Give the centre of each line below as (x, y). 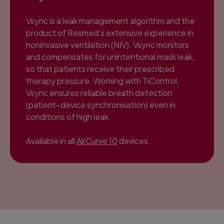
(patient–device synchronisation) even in (101, 104)
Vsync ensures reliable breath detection (99, 92)
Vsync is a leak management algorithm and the (110, 20)
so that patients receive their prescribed (100, 68)
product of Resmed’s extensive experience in (110, 32)
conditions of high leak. (68, 116)
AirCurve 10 (97, 140)
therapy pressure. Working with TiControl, (102, 80)
